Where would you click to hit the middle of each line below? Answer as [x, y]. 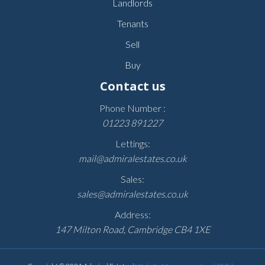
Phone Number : [132, 108]
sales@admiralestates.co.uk [132, 194]
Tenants [132, 24]
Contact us [132, 86]
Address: [132, 215]
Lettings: [132, 144]
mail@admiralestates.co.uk [132, 159]
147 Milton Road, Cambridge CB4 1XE [132, 230]
